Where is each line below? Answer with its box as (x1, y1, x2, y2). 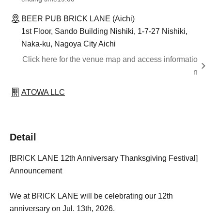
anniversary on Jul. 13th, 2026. (10, 204, 115, 213)
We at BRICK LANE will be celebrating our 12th (10, 192, 173, 201)
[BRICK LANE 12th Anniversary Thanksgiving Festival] (10, 154, 198, 163)
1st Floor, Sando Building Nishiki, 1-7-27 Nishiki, (21, 27, 187, 36)
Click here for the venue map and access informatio (22, 55, 198, 64)
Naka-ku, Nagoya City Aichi (21, 40, 116, 48)
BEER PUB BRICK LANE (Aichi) (21, 15, 135, 23)
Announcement (10, 167, 62, 175)
